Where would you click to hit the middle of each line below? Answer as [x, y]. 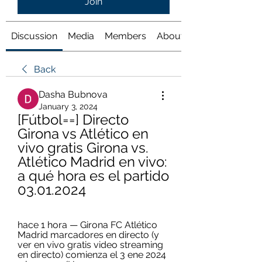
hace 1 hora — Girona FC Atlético [87, 225]
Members [125, 36]
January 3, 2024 [68, 106]
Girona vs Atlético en [83, 134]
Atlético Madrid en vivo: [92, 162]
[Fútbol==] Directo [73, 120]
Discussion [34, 36]
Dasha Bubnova [73, 94]
